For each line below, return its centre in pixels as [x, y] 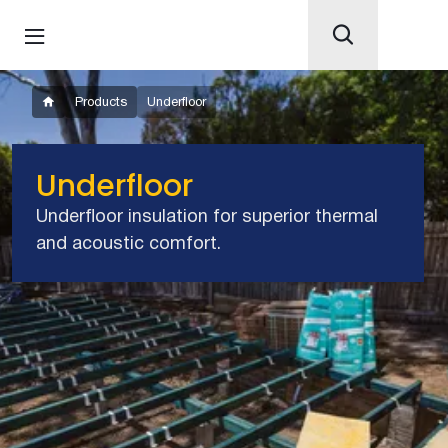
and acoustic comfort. [128, 244]
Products [101, 103]
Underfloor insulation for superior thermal [207, 217]
